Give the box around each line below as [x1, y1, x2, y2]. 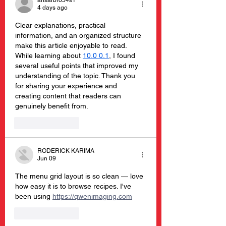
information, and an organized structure [15, 31, 143, 39]
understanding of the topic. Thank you [15, 72, 137, 80]
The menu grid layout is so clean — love [15, 172, 145, 180]
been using [15, 192, 52, 200]
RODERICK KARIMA [37, 147, 94, 154]
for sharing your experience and [15, 82, 119, 90]
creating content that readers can [15, 92, 123, 100]
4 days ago [37, 4, 68, 11]
